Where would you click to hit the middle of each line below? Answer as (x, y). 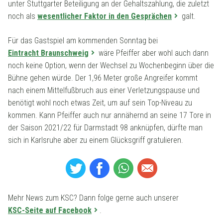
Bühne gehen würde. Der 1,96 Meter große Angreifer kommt (103, 78)
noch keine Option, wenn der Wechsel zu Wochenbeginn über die (111, 65)
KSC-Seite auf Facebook (50, 210)
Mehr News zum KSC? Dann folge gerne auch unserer (93, 198)
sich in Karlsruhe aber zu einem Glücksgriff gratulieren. (96, 140)
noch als (23, 16)
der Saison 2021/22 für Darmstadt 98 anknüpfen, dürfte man (105, 127)
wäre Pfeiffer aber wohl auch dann (153, 53)
